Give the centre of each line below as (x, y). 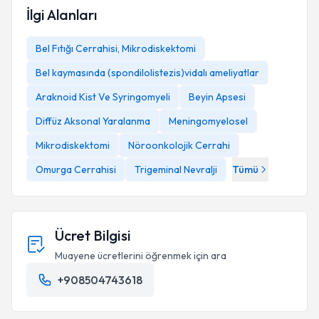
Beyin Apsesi (217, 97)
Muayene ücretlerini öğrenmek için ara (141, 256)
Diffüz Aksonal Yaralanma (93, 121)
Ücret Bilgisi (93, 235)
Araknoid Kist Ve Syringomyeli (103, 97)
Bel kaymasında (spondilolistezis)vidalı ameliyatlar (147, 73)
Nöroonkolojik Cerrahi (179, 145)
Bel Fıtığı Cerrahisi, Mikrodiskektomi (116, 48)
